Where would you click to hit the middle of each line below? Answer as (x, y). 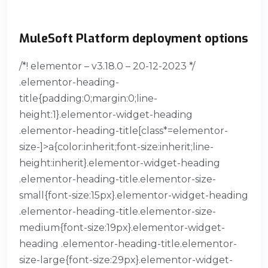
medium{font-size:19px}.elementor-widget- (122, 228)
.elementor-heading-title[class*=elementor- (124, 131)
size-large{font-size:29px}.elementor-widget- (126, 260)
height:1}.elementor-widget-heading (106, 115)
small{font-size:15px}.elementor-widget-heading (134, 196)
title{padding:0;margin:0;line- (88, 99)
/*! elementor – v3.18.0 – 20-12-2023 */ (107, 66)
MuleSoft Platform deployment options (134, 39)
